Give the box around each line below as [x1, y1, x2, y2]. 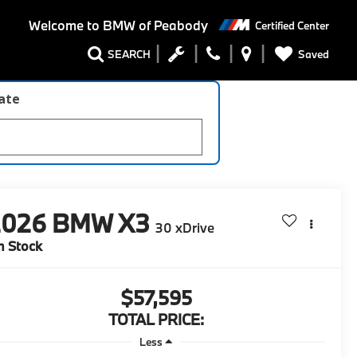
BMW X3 [52, 207, 151, 240]
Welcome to [28, 17, 100, 34]
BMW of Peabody [99, 17, 208, 34]
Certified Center [255, 18, 329, 33]
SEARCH [108, 47, 151, 62]
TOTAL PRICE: [108, 310, 204, 330]
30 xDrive [155, 219, 215, 237]
